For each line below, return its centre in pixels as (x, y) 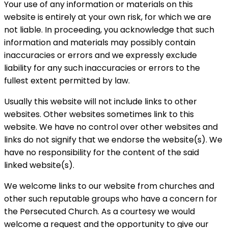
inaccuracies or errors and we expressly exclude (101, 55)
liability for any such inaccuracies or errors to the (102, 68)
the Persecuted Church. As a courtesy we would (99, 211)
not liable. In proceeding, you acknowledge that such (109, 30)
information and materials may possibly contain (100, 42)
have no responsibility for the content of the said (102, 152)
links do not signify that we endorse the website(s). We (113, 139)
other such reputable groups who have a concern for (111, 198)
